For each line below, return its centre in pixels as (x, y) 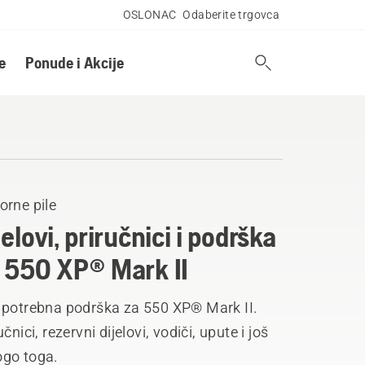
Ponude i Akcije (74, 62)
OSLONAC (150, 15)
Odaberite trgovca (231, 15)
